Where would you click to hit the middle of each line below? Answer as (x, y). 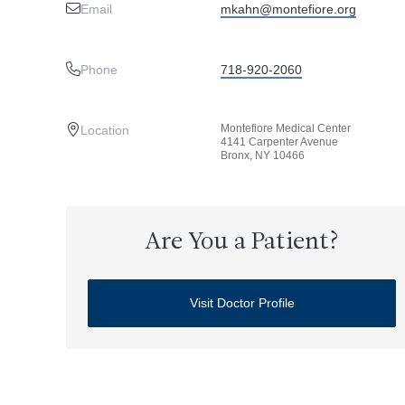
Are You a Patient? (242, 243)
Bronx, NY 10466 (262, 155)
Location (104, 130)
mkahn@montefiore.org (288, 9)
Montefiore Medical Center (285, 128)
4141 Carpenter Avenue (279, 142)
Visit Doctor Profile (242, 303)
